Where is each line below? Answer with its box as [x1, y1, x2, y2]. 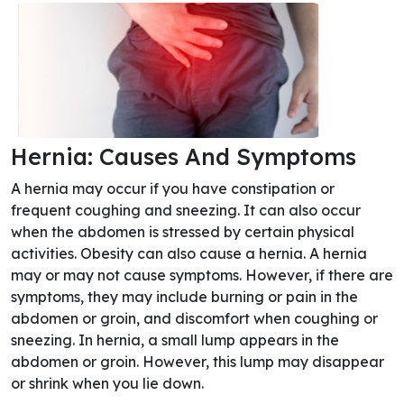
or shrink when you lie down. [11, 374, 204, 392]
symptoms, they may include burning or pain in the [11, 288, 358, 306]
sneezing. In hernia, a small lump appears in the [11, 331, 339, 349]
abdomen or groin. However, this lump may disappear [11, 353, 384, 371]
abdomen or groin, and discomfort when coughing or [11, 309, 378, 327]
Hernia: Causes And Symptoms [11, 142, 356, 170]
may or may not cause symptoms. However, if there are [11, 266, 393, 284]
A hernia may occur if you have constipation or [11, 179, 335, 197]
